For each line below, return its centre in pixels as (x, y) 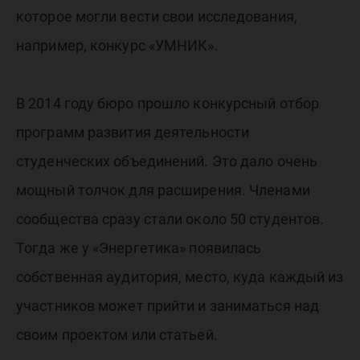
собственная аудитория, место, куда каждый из (180, 277)
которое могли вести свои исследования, (157, 17)
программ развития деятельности (133, 133)
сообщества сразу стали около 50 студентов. (170, 219)
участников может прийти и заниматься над (168, 306)
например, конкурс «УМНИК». (117, 46)
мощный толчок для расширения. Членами (163, 190)
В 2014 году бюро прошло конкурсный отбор (168, 104)
